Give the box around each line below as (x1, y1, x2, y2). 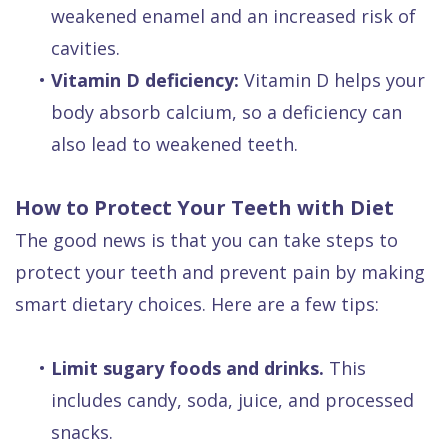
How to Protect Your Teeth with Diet (15, 194, 394, 222)
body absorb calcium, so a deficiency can (51, 100, 402, 125)
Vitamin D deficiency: (51, 68, 239, 93)
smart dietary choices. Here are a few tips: (15, 292, 379, 317)
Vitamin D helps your (239, 68, 425, 93)
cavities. (51, 36, 120, 61)
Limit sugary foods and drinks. (51, 356, 324, 381)
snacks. (51, 420, 113, 445)
